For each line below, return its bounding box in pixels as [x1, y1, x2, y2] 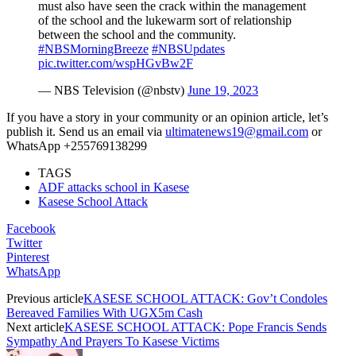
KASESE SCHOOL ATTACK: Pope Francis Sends [64, 319, 327, 334]
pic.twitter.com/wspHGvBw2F [38, 56, 193, 70]
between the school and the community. [38, 27, 236, 41]
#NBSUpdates [152, 41, 225, 56]
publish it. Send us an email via [6, 124, 165, 138]
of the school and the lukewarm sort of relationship [38, 13, 292, 27]
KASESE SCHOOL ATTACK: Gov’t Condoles [83, 291, 327, 305]
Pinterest [6, 250, 49, 264]
